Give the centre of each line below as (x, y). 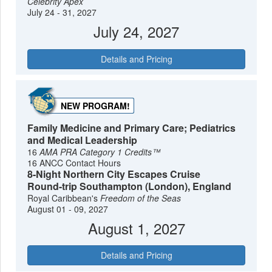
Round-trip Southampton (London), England (130, 186)
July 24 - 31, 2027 (62, 12)
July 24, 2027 (136, 31)
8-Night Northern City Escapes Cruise (114, 174)
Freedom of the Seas (141, 198)
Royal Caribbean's (64, 198)
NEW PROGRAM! (96, 105)
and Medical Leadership (83, 140)
